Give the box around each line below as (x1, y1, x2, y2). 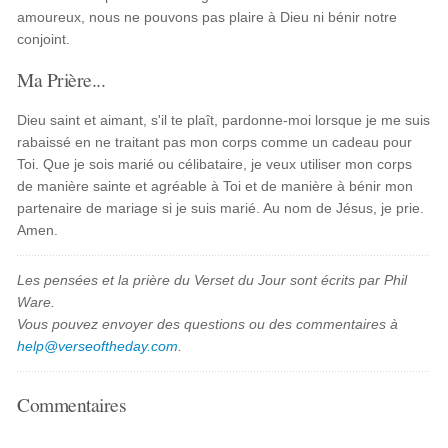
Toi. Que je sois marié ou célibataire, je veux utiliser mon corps (17, 156, 413, 172)
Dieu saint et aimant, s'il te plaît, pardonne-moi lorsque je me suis (17, 112, 431, 128)
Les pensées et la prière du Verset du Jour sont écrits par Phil (17, 272, 408, 288)
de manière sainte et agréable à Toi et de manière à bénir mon (17, 178, 414, 194)
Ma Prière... (17, 66, 106, 92)
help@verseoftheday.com (17, 338, 179, 354)
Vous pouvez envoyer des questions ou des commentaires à (17, 316, 399, 332)
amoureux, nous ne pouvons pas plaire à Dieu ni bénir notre (17, 9, 398, 25)
